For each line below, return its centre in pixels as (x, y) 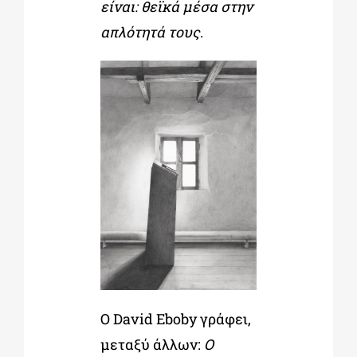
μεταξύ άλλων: (152, 344)
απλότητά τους (150, 32)
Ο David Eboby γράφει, (175, 318)
